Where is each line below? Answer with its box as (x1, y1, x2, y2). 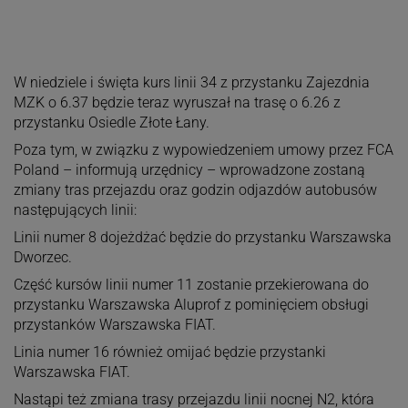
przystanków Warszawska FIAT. (13, 315, 216, 333)
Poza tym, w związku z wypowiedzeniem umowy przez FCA (13, 140, 393, 158)
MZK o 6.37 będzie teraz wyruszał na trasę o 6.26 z (13, 93, 341, 111)
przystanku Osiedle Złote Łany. (13, 113, 209, 131)
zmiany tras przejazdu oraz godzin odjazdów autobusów (13, 180, 377, 199)
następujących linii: (13, 200, 137, 219)
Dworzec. (13, 248, 72, 266)
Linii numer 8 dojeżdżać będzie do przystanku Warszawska (13, 228, 392, 246)
